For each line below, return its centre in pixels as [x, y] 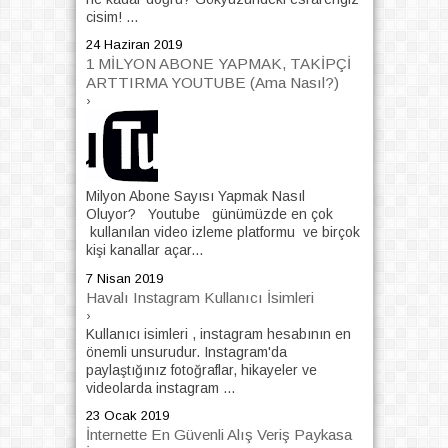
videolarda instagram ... [160, 387]
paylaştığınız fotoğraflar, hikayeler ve [201, 369]
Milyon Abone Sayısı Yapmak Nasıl [197, 196]
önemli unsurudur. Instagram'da [186, 351]
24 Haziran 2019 [133, 45]
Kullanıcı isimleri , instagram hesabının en [218, 333]
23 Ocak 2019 [127, 416]
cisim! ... [111, 16]
